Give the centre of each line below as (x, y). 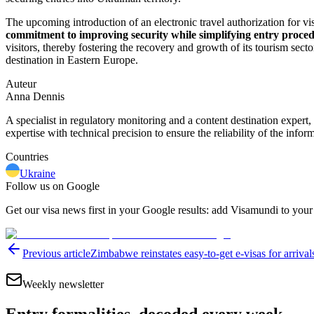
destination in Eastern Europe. (72, 60)
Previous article (56, 253)
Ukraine (37, 173)
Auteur (21, 84)
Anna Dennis (35, 96)
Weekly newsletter (63, 284)
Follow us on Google (53, 186)
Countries (27, 157)
